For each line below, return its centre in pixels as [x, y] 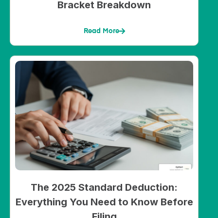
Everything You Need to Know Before [104, 202]
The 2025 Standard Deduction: [104, 188]
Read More [101, 31]
